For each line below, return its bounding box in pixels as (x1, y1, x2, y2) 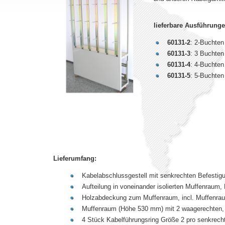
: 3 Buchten (190, 50, 224, 58)
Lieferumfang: (53, 155, 96, 163)
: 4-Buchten (190, 61, 224, 69)
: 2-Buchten (190, 39, 224, 47)
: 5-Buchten (190, 72, 224, 80)
